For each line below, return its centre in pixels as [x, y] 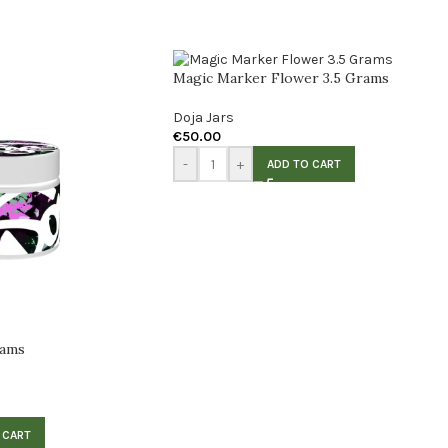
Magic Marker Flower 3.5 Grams [281, 78]
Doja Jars [203, 118]
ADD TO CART [304, 164]
